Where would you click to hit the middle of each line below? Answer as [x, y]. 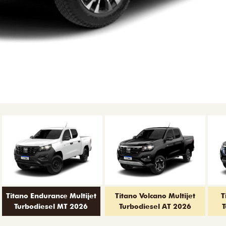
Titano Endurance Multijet [51, 195]
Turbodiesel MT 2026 [51, 206]
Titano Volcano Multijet [155, 195]
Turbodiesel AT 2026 [155, 206]
